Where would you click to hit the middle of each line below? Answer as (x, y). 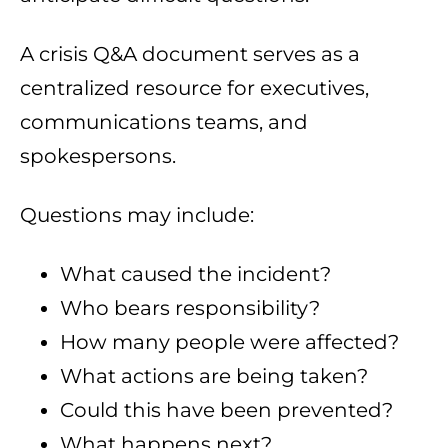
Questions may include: (137, 215)
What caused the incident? (195, 274)
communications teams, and (164, 122)
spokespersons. (98, 156)
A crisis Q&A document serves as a (190, 54)
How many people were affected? (229, 342)
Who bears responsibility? (190, 308)
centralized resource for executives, (194, 88)
